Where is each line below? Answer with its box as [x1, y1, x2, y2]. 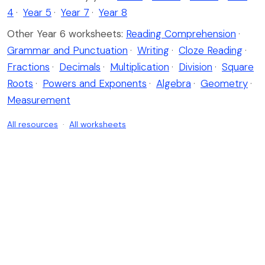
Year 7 [61, 6, 89, 20]
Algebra [156, 77, 191, 91]
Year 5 [23, 6, 51, 20]
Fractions [7, 60, 50, 74]
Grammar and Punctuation [7, 44, 128, 57]
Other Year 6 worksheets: [7, 27, 123, 41]
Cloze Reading [179, 44, 243, 57]
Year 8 [99, 6, 127, 20]
